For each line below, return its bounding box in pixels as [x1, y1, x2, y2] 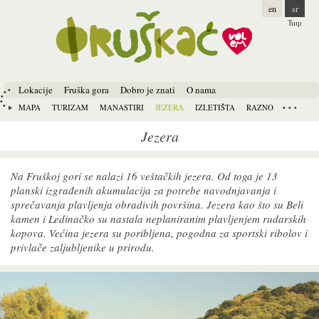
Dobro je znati [120, 83, 175, 96]
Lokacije [19, 83, 53, 96]
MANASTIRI [100, 102, 144, 113]
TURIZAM [52, 102, 88, 113]
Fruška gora [64, 83, 109, 96]
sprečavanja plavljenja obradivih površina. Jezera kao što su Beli [11, 197, 303, 211]
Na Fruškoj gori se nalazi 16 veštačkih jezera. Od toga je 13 [11, 169, 278, 183]
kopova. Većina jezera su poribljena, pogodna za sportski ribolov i [11, 226, 308, 240]
